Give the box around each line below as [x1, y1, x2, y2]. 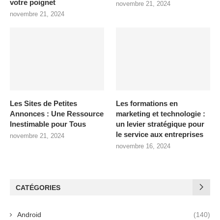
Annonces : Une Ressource [10, 109, 104, 118]
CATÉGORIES [16, 183, 60, 192]
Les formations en [116, 99, 178, 108]
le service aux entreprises [116, 130, 204, 138]
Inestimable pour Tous [10, 119, 86, 128]
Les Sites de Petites [10, 99, 77, 108]
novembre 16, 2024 [116, 142, 171, 150]
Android [17, 210, 41, 219]
